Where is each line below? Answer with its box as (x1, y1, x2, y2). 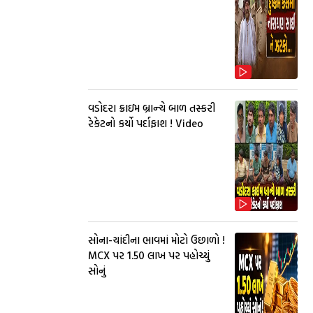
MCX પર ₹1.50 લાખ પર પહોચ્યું (88, 247, 210, 263)
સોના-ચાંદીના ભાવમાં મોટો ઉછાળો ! (88, 232, 225, 248)
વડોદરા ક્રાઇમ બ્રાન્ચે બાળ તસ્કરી (88, 100, 215, 116)
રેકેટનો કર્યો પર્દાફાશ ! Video (88, 115, 203, 131)
